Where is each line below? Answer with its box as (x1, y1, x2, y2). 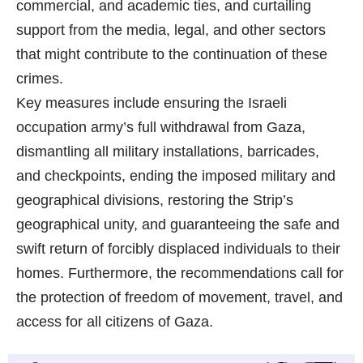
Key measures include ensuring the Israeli (16, 95, 287, 112)
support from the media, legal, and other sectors (16, 22, 326, 39)
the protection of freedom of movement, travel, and (16, 289, 343, 306)
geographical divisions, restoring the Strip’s (16, 192, 293, 209)
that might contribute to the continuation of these (16, 46, 327, 63)
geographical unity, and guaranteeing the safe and (16, 216, 340, 233)
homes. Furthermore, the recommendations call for (16, 265, 344, 282)
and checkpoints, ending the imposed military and (16, 168, 335, 185)
